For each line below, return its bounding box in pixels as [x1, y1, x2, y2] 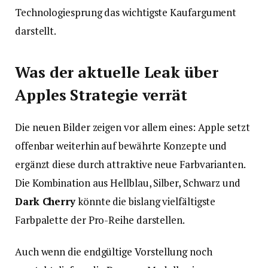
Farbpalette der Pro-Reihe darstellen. [15, 212, 185, 227]
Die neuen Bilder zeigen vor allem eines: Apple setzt [15, 120, 250, 134]
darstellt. [15, 24, 57, 38]
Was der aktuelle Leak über [15, 62, 218, 82]
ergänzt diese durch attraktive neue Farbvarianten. [15, 157, 245, 171]
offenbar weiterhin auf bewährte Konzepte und [15, 138, 227, 153]
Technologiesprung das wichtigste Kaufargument [15, 5, 237, 20]
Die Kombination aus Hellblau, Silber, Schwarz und [15, 175, 240, 190]
